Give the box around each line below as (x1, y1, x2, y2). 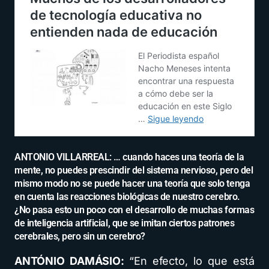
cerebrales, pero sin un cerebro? (14, 231, 145, 243)
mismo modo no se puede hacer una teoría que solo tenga (14, 178, 250, 190)
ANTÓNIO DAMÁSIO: (14, 255, 129, 268)
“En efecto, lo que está (129, 255, 255, 268)
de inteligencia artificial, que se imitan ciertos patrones (14, 217, 235, 229)
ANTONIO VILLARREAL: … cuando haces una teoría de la (14, 151, 244, 163)
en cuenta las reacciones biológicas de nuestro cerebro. (14, 191, 240, 203)
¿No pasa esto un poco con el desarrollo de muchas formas (14, 204, 255, 216)
